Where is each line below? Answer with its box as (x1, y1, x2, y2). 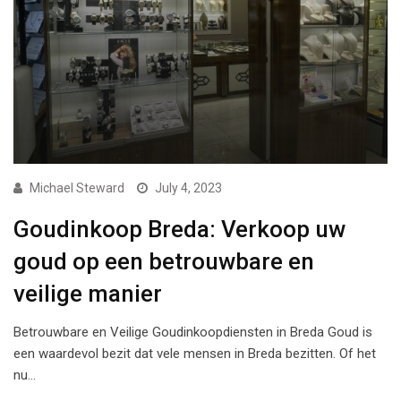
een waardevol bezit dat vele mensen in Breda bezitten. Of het (13, 345, 376, 362)
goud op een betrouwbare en (13, 247, 314, 275)
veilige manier (13, 279, 162, 307)
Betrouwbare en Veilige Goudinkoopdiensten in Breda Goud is (13, 323, 372, 340)
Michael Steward (30, 180, 124, 195)
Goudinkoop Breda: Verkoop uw (13, 215, 346, 243)
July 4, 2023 (155, 180, 222, 195)
